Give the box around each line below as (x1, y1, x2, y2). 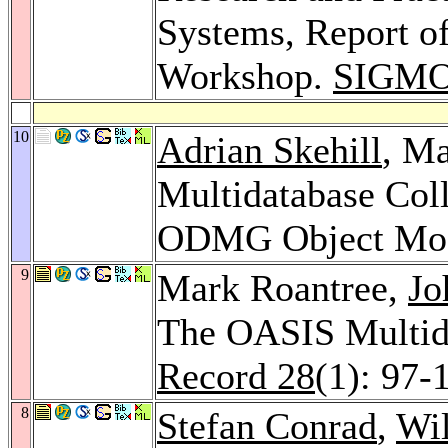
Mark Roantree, (157, 266, 408, 309)
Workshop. (157, 54, 333, 97)
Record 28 (157, 354, 315, 397)
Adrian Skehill (157, 128, 382, 171)
